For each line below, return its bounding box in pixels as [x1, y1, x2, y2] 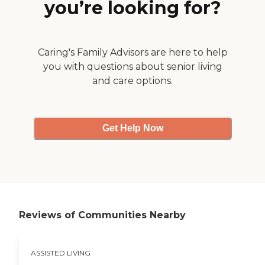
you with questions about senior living [43, 60, 222, 72]
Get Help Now [102, 123, 163, 134]
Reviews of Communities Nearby [19, 209, 186, 221]
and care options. [92, 75, 173, 86]
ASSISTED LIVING [31, 248, 91, 257]
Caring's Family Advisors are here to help [37, 46, 228, 58]
